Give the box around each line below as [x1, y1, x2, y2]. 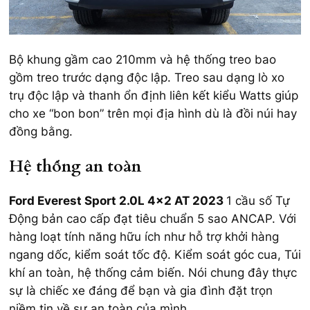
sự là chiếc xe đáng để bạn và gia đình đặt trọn [9, 283, 273, 298]
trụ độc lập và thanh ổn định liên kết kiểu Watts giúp [9, 89, 298, 103]
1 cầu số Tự [226, 193, 290, 208]
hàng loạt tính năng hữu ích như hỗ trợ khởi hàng [9, 229, 279, 244]
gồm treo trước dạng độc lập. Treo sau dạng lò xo [9, 71, 284, 85]
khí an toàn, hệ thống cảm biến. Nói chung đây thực [9, 265, 297, 280]
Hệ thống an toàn [9, 155, 141, 177]
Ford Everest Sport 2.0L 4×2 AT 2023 [9, 193, 226, 208]
